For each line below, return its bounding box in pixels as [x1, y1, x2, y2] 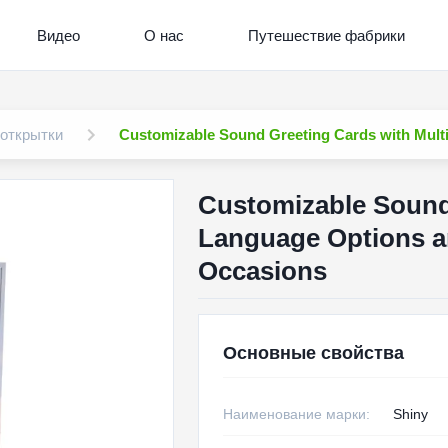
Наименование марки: [222, 406, 370, 422]
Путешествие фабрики [248, 26, 405, 44]
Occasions [197, 256, 327, 286]
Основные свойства [222, 343, 404, 363]
